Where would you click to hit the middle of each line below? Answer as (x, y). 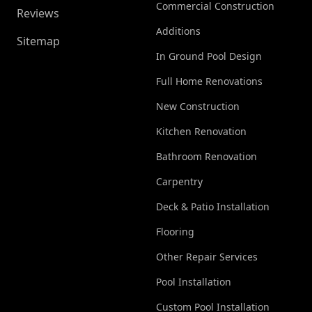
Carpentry (179, 182)
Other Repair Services (207, 257)
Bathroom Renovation (206, 157)
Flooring (175, 232)
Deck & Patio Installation (213, 207)
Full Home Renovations (209, 81)
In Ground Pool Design (209, 56)
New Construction (198, 107)
